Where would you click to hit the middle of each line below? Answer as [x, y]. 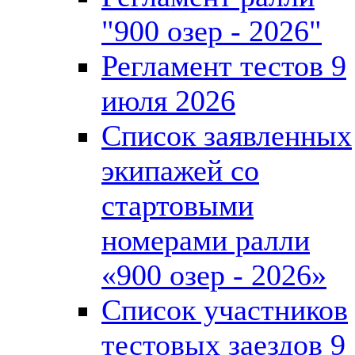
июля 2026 [168, 100]
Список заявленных [227, 135]
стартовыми [177, 205]
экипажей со [180, 170]
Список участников [225, 309]
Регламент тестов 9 [224, 65]
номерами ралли [206, 240]
